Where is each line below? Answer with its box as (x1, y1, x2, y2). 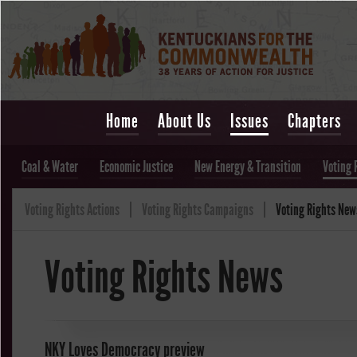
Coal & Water (22, 157, 78, 176)
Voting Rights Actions (25, 200, 120, 219)
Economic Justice (100, 157, 173, 176)
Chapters (288, 110, 341, 132)
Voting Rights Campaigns (142, 200, 253, 219)
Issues (230, 110, 269, 132)
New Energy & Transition (194, 157, 301, 176)
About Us (158, 110, 211, 132)
